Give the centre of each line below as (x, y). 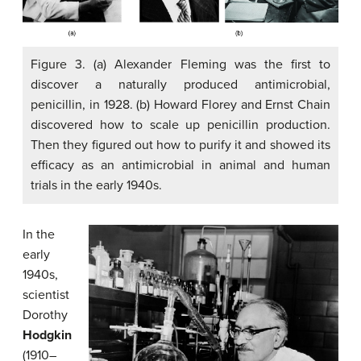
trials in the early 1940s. (96, 185)
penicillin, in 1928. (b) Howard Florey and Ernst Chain (180, 104)
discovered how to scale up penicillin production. (180, 124)
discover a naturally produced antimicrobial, (180, 84)
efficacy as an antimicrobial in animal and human (180, 165)
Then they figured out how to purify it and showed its (180, 145)
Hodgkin (47, 335)
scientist (46, 295)
